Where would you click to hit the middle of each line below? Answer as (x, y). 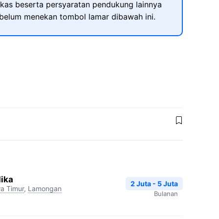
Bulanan (166, 193)
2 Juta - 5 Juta (154, 183)
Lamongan (45, 188)
